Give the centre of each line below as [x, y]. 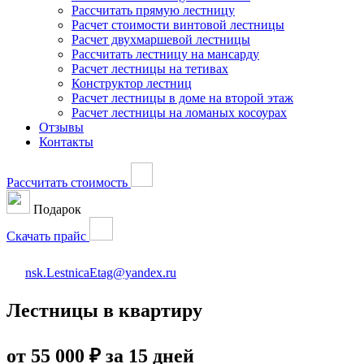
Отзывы [61, 127]
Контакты [66, 142]
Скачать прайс [48, 236]
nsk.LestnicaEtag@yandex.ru [101, 273]
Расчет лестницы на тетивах [150, 69]
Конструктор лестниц [132, 83]
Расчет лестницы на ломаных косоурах [179, 113]
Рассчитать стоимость [69, 182]
